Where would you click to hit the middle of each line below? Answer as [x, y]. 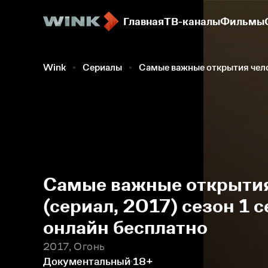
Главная [144, 22]
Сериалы [102, 67]
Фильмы [242, 22]
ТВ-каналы [192, 22]
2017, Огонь [74, 246]
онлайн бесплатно [125, 227]
